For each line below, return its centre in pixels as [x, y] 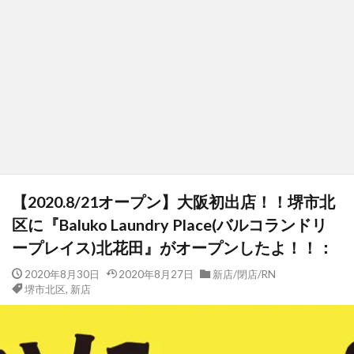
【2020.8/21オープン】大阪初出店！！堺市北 [173, 201]
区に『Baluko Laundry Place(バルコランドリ [169, 224]
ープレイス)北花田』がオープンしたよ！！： [173, 247]
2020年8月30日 [62, 274]
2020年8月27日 [156, 274]
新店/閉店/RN [244, 274]
